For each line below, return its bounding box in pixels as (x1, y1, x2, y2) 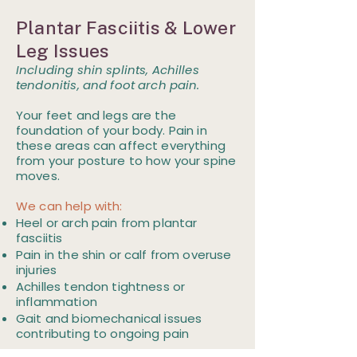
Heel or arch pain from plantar (16, 214, 198, 231)
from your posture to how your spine (16, 152, 237, 169)
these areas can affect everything (16, 137, 226, 154)
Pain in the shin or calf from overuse (16, 246, 232, 263)
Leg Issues (16, 40, 110, 61)
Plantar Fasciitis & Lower (16, 17, 236, 38)
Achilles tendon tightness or (16, 278, 186, 295)
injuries (16, 261, 57, 278)
